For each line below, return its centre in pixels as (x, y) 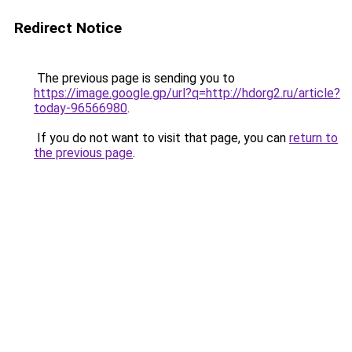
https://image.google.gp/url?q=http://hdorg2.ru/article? (187, 93)
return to (313, 138)
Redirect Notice (68, 28)
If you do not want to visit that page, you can (161, 138)
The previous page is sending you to (134, 78)
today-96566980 (81, 108)
